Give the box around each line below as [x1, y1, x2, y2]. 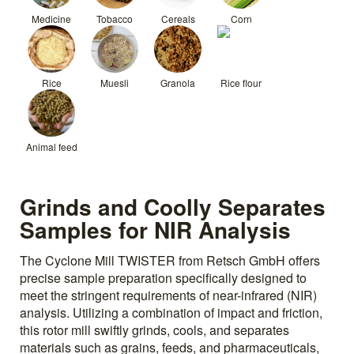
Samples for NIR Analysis [20, 213, 291, 247]
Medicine [32, 11, 71, 25]
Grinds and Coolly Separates [20, 190, 326, 224]
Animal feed [25, 139, 77, 153]
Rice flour [220, 75, 262, 89]
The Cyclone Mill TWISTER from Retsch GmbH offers [20, 251, 320, 270]
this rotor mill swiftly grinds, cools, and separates [20, 321, 289, 340]
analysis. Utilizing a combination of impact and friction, [20, 303, 322, 322]
